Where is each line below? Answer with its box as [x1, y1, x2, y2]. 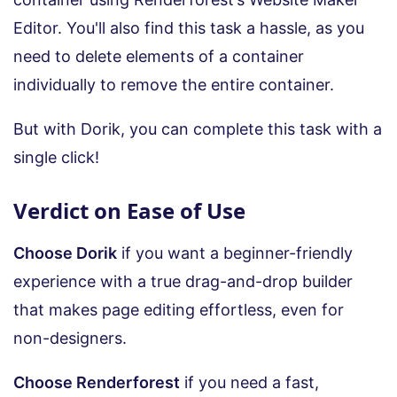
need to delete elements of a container [13, 46, 304, 66]
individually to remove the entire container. [13, 74, 334, 94]
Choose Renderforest [13, 372, 180, 392]
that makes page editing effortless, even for [13, 300, 344, 319]
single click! [13, 147, 99, 167]
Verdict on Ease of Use [13, 195, 245, 225]
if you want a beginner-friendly [117, 243, 353, 262]
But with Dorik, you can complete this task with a [13, 119, 382, 138]
